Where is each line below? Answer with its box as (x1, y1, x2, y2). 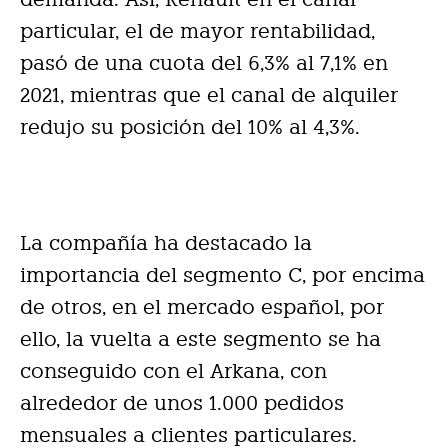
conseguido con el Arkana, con (20, 358, 327, 383)
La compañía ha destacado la (20, 230, 312, 255)
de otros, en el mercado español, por (20, 294, 384, 319)
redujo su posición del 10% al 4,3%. (20, 114, 360, 139)
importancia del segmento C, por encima (20, 262, 425, 287)
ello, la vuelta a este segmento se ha (20, 326, 381, 351)
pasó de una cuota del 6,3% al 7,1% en (20, 50, 388, 75)
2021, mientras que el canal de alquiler (20, 82, 398, 107)
